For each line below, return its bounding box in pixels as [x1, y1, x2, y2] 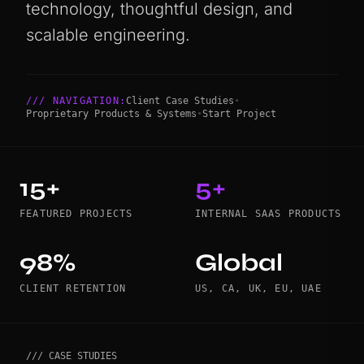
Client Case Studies [126, 95, 234, 106]
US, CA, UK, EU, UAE [195, 283, 322, 294]
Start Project [202, 108, 276, 119]
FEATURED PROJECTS [19, 208, 133, 219]
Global [195, 248, 283, 277]
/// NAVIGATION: [26, 95, 126, 106]
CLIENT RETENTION [19, 283, 127, 294]
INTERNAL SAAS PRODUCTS [195, 208, 342, 219]
